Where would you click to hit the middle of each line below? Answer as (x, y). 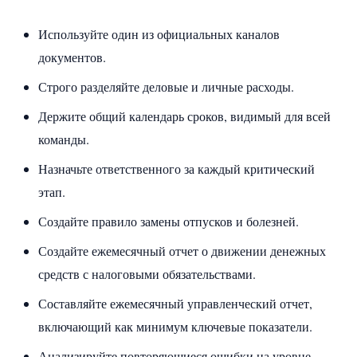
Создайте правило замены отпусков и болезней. (169, 221)
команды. (64, 139)
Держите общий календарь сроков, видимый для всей (184, 116)
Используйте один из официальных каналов (159, 33)
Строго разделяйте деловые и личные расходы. (166, 86)
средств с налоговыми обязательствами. (147, 273)
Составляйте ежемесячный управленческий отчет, (175, 303)
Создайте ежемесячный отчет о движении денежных (182, 250)
